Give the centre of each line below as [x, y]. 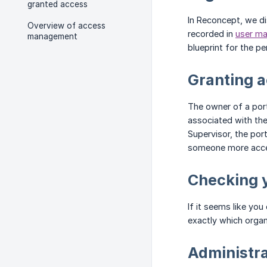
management [52, 36]
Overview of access [66, 26]
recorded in [212, 34]
